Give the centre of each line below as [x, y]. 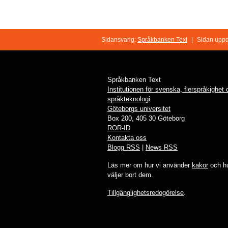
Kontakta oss [127, 138]
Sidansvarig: [119, 40]
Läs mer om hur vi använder [150, 165]
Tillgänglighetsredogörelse [146, 193]
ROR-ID [119, 128]
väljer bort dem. [130, 175]
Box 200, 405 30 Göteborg [146, 119]
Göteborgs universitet [139, 109]
